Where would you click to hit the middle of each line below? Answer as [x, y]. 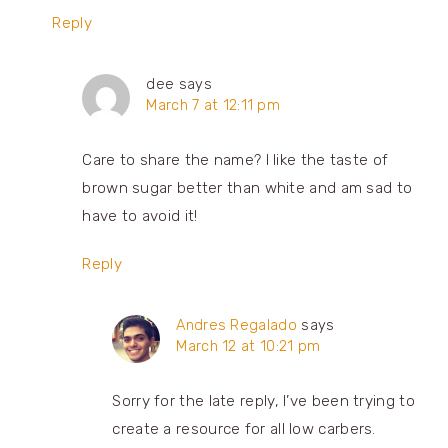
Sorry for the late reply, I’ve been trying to [263, 400]
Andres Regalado [236, 324]
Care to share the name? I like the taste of [235, 159]
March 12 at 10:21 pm [248, 345]
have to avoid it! [140, 215]
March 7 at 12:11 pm [213, 104]
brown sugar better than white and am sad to [247, 187]
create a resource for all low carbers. [244, 428]
